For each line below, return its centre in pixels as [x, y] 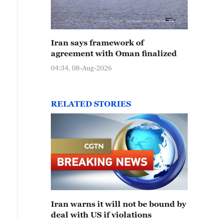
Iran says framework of [97, 43]
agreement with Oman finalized [114, 53]
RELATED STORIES [91, 104]
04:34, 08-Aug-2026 [81, 68]
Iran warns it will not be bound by [119, 204]
